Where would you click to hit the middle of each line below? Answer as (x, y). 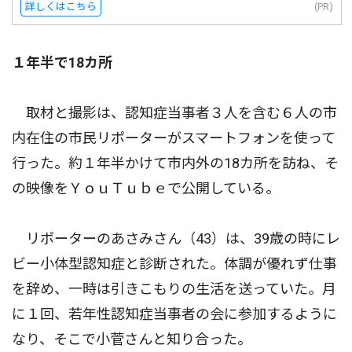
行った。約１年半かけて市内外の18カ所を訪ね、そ (175, 163)
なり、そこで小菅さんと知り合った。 (132, 339)
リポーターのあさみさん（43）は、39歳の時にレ (176, 239)
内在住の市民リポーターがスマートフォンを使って (174, 138)
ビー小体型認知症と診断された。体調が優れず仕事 (174, 264)
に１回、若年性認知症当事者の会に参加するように (174, 314)
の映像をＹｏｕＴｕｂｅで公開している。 (146, 189)
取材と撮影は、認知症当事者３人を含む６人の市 (174, 113)
